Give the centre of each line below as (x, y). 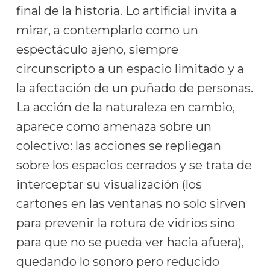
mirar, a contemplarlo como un (107, 30)
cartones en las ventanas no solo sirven (131, 204)
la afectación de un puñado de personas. (134, 88)
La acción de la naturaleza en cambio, (125, 107)
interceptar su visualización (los (109, 184)
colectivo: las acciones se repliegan (118, 146)
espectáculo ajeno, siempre (97, 49)
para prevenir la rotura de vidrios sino (125, 223)
